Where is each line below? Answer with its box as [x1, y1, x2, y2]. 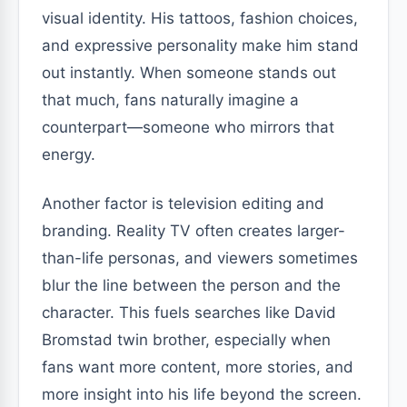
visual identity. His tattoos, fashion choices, [42, 9, 358, 27]
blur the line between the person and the [42, 276, 341, 294]
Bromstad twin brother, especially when [42, 331, 331, 349]
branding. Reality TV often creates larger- [42, 222, 345, 240]
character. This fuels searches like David [42, 303, 336, 322]
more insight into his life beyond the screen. [42, 385, 362, 403]
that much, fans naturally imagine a [42, 91, 299, 109]
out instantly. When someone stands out [42, 64, 336, 82]
